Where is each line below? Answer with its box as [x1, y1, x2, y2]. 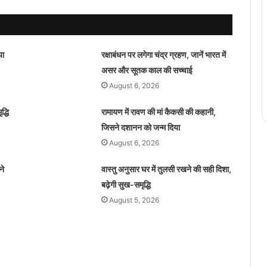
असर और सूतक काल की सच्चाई [101, 64, 193, 75]
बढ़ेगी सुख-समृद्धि [101, 179, 151, 190]
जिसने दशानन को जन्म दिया [101, 122, 180, 132]
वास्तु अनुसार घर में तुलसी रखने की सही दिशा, [101, 163, 231, 174]
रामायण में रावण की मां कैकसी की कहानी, [101, 106, 216, 117]
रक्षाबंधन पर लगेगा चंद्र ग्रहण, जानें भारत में [101, 49, 226, 60]
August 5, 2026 [108, 195, 159, 204]
